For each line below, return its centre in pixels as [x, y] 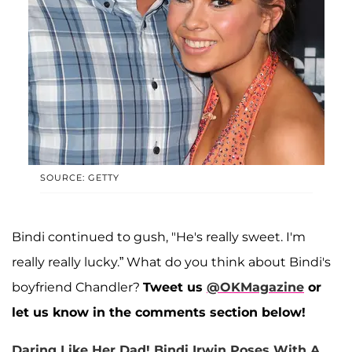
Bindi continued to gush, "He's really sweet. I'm [159, 236]
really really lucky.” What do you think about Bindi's [171, 262]
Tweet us [175, 287]
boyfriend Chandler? [77, 287]
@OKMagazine [255, 287]
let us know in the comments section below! [159, 312]
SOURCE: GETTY [79, 177]
